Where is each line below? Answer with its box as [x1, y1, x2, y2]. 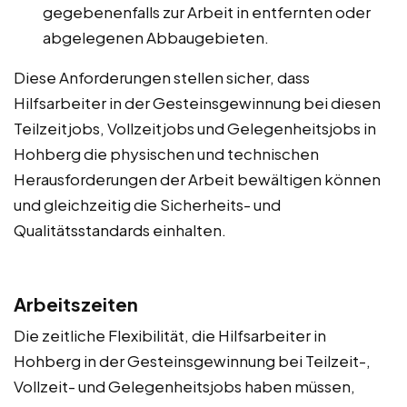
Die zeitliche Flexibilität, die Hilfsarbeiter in [14, 324, 326, 345]
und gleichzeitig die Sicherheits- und [14, 194, 281, 214]
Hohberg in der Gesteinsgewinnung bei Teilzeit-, [14, 350, 371, 371]
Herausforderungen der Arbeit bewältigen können [14, 168, 381, 189]
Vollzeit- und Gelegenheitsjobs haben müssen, [14, 375, 355, 396]
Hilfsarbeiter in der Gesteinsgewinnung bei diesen [14, 92, 381, 113]
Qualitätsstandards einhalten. [14, 219, 226, 240]
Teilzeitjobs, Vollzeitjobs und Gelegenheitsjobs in [14, 117, 376, 138]
